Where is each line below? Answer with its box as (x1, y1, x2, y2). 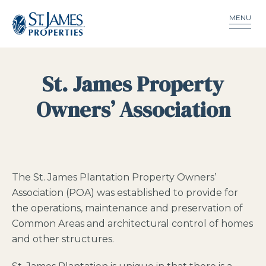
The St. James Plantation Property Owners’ (12, 172, 216, 183)
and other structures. (12, 233, 114, 245)
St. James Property (42, 69, 224, 99)
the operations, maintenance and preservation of (12, 202, 243, 214)
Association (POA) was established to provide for (12, 187, 238, 198)
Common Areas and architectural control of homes (12, 218, 253, 229)
